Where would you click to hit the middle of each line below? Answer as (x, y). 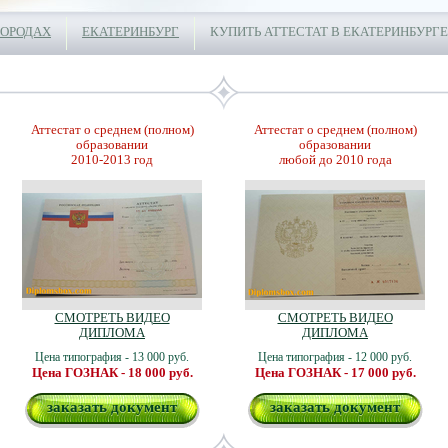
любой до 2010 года (335, 159)
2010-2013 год (112, 159)
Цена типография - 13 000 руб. (112, 357)
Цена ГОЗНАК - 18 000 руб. (112, 372)
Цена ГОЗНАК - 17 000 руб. (335, 372)
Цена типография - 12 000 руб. (335, 357)
